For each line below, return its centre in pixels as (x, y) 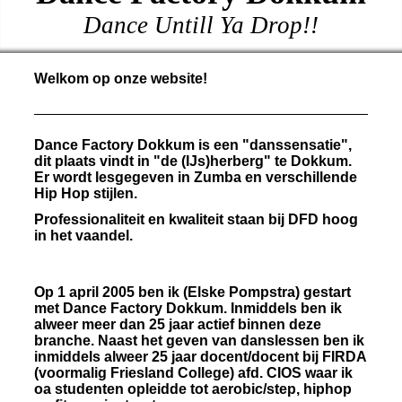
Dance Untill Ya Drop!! (201, 25)
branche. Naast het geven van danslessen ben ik (199, 340)
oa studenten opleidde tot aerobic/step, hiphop (192, 389)
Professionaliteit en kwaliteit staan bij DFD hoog (196, 219)
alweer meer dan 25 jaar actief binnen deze (177, 324)
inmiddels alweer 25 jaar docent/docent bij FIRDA (200, 356)
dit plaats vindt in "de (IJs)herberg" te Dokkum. (192, 161)
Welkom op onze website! (120, 79)
